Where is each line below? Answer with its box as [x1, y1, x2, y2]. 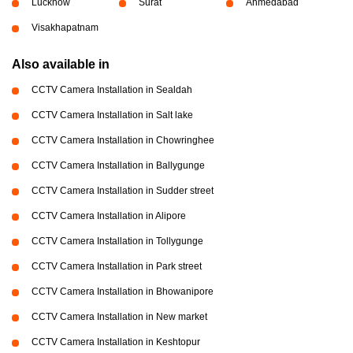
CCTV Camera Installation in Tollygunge [32, 236, 203, 247]
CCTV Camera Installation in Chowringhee [32, 135, 214, 146]
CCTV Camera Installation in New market [32, 311, 207, 322]
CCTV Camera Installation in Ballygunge [32, 160, 205, 171]
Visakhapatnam [32, 22, 98, 33]
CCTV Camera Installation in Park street [32, 261, 202, 272]
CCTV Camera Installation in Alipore [32, 210, 186, 221]
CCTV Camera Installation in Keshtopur [32, 336, 200, 347]
